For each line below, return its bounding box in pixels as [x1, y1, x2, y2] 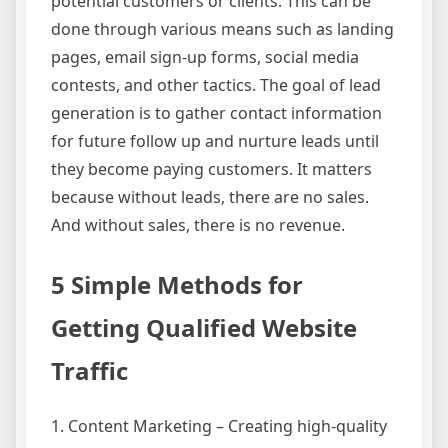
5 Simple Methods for [51, 267, 303, 301]
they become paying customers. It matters [51, 157, 372, 180]
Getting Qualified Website [51, 310, 357, 344]
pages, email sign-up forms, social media [51, 45, 359, 68]
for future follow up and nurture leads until [51, 129, 379, 152]
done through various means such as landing [51, 17, 394, 40]
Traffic [51, 353, 128, 387]
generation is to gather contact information [51, 101, 382, 124]
